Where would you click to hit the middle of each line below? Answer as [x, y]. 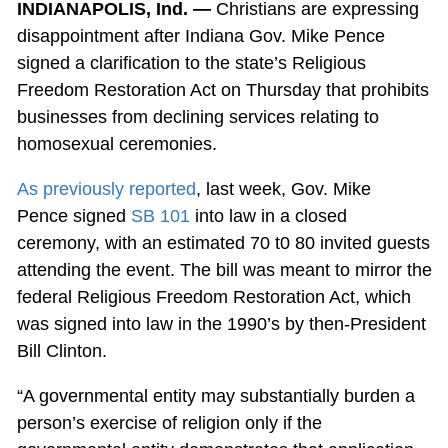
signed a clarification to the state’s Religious [191, 62]
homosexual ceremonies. [116, 143]
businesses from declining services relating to [197, 116]
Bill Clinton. [61, 350]
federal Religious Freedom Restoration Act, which [213, 296]
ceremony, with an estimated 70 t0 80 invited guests [223, 242]
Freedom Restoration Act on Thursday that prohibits [222, 89]
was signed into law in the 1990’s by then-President [221, 323]
